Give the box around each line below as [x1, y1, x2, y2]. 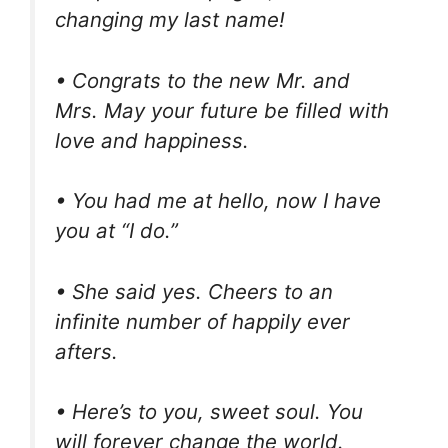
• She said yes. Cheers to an [55, 278, 333, 304]
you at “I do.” [55, 218, 178, 244]
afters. [55, 338, 118, 364]
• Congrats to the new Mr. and [55, 67, 350, 93]
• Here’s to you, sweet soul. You [55, 399, 363, 425]
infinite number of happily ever [55, 308, 350, 334]
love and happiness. [55, 127, 249, 153]
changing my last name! [55, 6, 285, 32]
